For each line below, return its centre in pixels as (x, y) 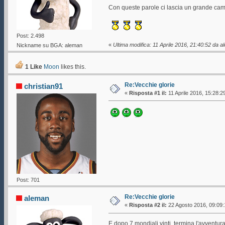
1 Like (33, 67)
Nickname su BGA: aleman (49, 45)
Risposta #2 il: (148, 205)
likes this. (72, 67)
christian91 (44, 86)
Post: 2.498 (30, 35)
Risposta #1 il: (148, 93)
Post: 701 (28, 180)
